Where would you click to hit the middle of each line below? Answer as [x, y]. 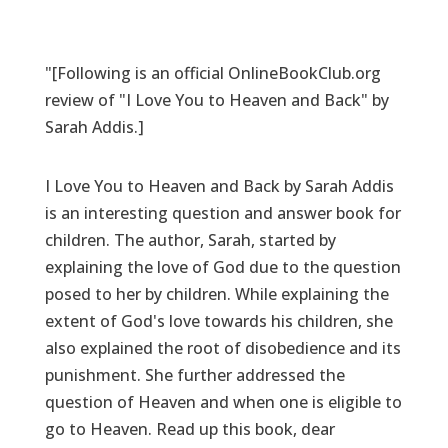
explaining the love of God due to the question [222, 266]
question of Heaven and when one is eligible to [223, 401]
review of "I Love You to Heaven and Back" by [216, 99]
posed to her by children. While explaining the [216, 293]
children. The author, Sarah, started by [190, 239]
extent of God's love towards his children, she [218, 320]
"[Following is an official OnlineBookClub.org [212, 72]
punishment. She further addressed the [194, 374]
